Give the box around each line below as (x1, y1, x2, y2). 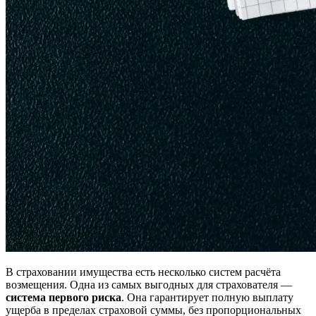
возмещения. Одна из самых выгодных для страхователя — (6, 279, 292, 291)
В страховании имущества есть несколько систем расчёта (6, 266, 281, 279)
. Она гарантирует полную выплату (121, 291, 293, 304)
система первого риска (6, 291, 121, 304)
